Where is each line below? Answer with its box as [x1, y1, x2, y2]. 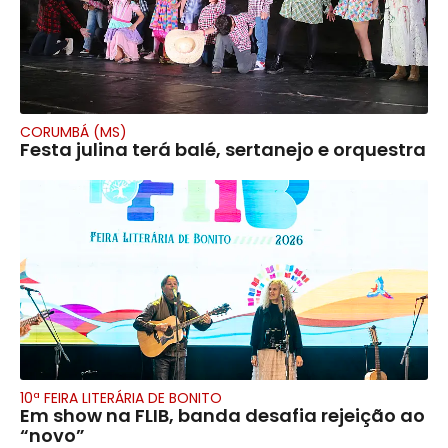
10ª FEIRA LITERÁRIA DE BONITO [20, 387, 222, 408]
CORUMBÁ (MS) [20, 121, 127, 142]
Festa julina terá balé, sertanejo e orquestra [20, 136, 426, 162]
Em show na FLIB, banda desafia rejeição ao [20, 402, 425, 428]
